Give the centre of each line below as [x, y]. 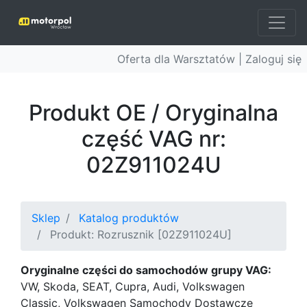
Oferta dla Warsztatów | [181, 59]
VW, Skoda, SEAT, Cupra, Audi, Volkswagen [133, 286]
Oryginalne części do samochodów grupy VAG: [146, 270]
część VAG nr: [153, 139]
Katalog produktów [129, 218]
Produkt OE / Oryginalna [153, 113]
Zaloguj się [273, 59]
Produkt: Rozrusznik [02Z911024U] [141, 234]
